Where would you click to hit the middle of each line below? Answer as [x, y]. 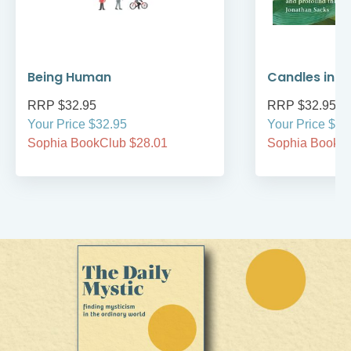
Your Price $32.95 [77, 125]
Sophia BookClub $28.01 [98, 143]
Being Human [69, 78]
